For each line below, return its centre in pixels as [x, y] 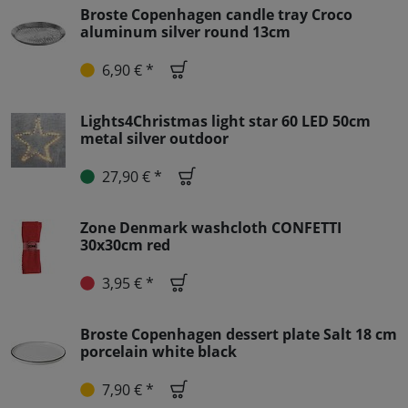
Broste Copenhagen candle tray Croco [216, 15]
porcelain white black [158, 352]
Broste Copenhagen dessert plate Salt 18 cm [239, 335]
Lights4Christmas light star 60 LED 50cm [225, 122]
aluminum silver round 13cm [185, 32]
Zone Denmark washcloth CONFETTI [211, 228]
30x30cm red [125, 245]
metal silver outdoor [154, 139]
